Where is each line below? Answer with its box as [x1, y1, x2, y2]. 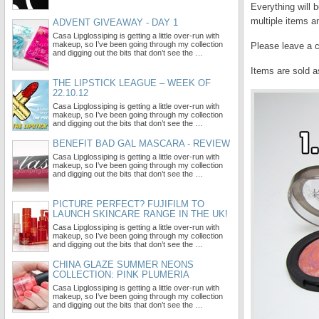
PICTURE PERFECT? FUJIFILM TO [53, 199, 204, 209]
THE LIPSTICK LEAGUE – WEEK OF [53, 78, 211, 88]
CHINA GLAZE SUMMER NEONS [53, 259, 194, 270]
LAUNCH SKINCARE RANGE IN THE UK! [53, 209, 228, 219]
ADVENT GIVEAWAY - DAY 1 [53, 17, 178, 28]
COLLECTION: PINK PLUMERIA [53, 269, 189, 280]
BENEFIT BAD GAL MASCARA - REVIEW [53, 138, 230, 149]
